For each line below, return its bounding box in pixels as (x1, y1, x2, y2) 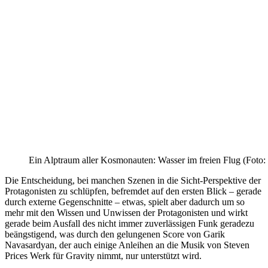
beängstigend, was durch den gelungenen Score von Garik (5, 229, 225, 239)
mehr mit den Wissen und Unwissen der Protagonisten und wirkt (5, 207, 248, 218)
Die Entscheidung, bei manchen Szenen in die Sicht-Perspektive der (5, 175, 261, 185)
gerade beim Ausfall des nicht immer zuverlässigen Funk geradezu (5, 218, 254, 229)
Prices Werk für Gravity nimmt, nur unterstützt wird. (5, 250, 202, 261)
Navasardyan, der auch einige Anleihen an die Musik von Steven (5, 239, 249, 250)
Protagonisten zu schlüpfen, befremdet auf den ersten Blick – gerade (5, 185, 261, 196)
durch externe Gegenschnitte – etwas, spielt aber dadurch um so (5, 196, 245, 207)
